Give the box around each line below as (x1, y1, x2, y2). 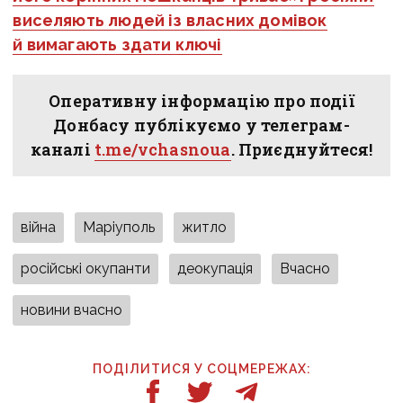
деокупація (177, 259, 254, 277)
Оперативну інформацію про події (49, 89, 354, 112)
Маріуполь (83, 218, 156, 236)
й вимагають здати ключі (13, 34, 222, 54)
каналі (30, 138, 95, 160)
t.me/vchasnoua (94, 138, 231, 160)
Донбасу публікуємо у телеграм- (53, 113, 350, 136)
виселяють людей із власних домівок (13, 10, 327, 30)
